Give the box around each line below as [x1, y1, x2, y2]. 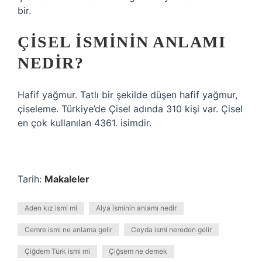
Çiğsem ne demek [109, 247, 167, 256]
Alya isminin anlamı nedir [96, 204, 177, 212]
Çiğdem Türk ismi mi [25, 247, 90, 256]
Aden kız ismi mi [25, 204, 77, 212]
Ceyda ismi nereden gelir [131, 225, 212, 234]
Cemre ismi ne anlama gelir [25, 225, 112, 234]
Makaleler [44, 173, 89, 185]
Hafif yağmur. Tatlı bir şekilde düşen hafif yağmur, [18, 89, 237, 101]
